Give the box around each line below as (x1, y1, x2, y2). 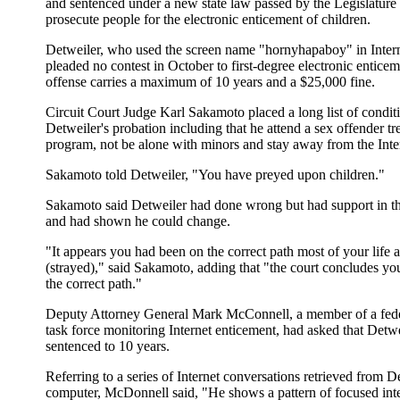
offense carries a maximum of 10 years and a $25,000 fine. (46, 74, 375, 90)
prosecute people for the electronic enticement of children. (46, 12, 371, 28)
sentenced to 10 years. (46, 338, 170, 354)
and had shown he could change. (46, 213, 230, 229)
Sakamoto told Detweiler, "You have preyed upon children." (46, 167, 385, 183)
